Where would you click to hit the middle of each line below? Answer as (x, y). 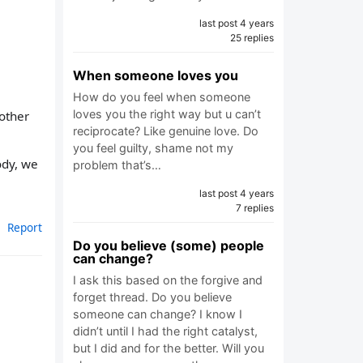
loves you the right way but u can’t (167, 114)
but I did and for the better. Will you (169, 348)
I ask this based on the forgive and (168, 280)
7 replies (255, 208)
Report (25, 228)
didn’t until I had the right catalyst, (165, 331)
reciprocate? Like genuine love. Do (166, 131)
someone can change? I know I (158, 314)
